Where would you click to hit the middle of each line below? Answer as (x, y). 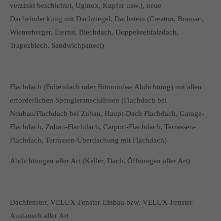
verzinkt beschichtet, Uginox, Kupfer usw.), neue (86, 5)
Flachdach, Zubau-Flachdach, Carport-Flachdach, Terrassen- (103, 127)
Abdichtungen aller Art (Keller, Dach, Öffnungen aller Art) (100, 161)
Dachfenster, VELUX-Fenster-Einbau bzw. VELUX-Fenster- (102, 202)
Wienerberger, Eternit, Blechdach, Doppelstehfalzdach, (94, 32)
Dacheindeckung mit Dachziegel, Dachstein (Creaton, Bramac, (107, 19)
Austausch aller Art (39, 216)
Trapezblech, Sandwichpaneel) (57, 45)
